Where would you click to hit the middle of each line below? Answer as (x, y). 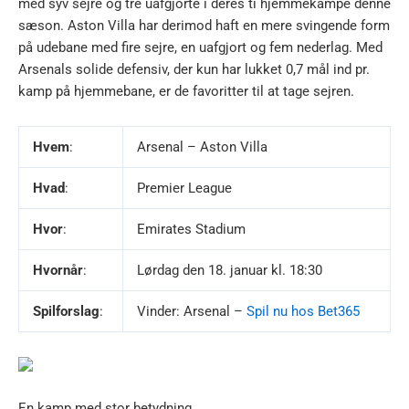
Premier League (184, 189)
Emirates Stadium (191, 230)
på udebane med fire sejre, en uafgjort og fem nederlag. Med (200, 48)
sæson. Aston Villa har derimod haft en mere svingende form (204, 26)
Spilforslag (66, 312)
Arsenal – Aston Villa (202, 147)
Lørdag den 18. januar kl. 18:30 (229, 271)
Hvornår (58, 271)
